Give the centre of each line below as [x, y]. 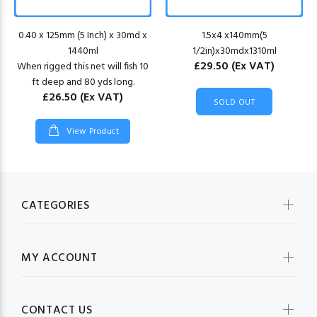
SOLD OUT [234, 102]
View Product [92, 132]
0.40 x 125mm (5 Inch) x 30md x [83, 36]
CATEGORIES [56, 206]
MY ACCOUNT [59, 259]
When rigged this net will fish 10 [83, 67]
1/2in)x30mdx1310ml [234, 52]
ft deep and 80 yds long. [83, 83]
